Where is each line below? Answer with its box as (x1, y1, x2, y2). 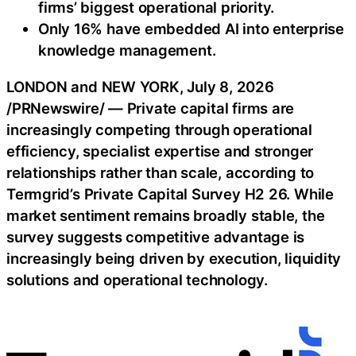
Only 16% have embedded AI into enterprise (38, 20, 344, 38)
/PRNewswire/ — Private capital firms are (6, 99, 295, 117)
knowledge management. (38, 41, 216, 60)
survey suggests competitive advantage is (6, 227, 305, 246)
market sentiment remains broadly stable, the (6, 206, 325, 224)
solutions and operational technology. (6, 270, 268, 288)
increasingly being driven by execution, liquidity (6, 249, 342, 267)
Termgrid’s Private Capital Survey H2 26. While (6, 184, 334, 203)
